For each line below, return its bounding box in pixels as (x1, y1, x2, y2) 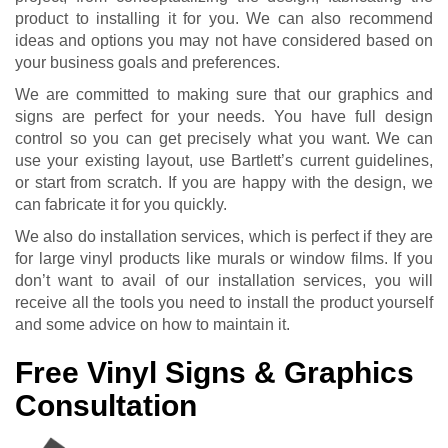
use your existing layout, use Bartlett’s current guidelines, (15, 151, 433, 169)
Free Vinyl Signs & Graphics (15, 355, 414, 389)
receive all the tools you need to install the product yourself (15, 293, 433, 311)
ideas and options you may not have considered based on (15, 31, 433, 49)
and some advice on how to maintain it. (15, 315, 290, 333)
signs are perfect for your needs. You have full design (15, 107, 433, 125)
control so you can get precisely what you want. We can (15, 129, 433, 147)
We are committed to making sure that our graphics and (15, 85, 433, 103)
